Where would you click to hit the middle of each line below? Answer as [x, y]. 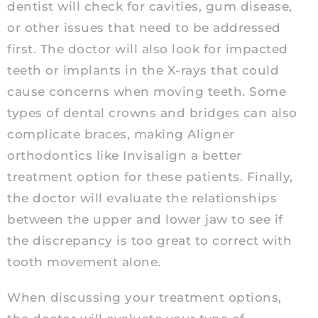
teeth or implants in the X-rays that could [143, 71]
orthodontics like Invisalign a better [125, 156]
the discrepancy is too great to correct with [149, 241]
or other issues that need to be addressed [144, 28]
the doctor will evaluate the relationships [142, 198]
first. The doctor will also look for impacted [148, 49]
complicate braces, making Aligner [121, 135]
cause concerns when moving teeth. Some [147, 92]
